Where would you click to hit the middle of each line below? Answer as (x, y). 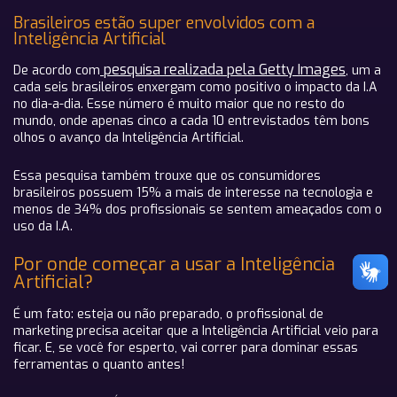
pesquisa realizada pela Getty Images (223, 70)
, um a (363, 70)
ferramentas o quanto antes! (99, 365)
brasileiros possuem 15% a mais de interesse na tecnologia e (193, 193)
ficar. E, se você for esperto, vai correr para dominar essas (186, 348)
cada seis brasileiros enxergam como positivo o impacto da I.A (195, 87)
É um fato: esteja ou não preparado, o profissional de (168, 314)
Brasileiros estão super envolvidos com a (164, 23)
